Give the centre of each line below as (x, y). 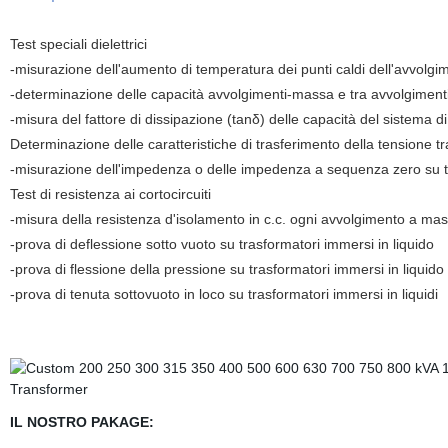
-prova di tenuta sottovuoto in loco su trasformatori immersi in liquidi (223, 294)
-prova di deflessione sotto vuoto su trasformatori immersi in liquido (221, 244)
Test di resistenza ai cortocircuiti (110, 194)
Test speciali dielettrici (78, 44)
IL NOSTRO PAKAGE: (81, 422)
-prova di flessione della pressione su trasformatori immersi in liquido (226, 269)
